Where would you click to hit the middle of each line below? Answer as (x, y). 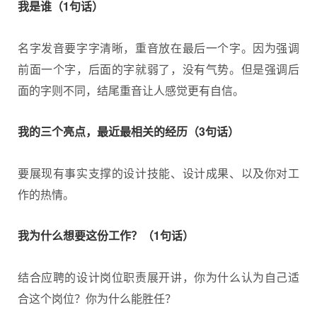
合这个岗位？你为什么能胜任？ (97, 298)
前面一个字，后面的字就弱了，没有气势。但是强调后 (158, 69)
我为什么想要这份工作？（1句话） (106, 236)
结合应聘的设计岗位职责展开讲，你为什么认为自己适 (158, 277)
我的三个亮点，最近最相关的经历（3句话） (128, 132)
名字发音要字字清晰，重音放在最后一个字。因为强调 (158, 47)
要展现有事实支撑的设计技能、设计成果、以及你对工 (158, 173)
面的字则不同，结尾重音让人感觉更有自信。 (131, 90)
